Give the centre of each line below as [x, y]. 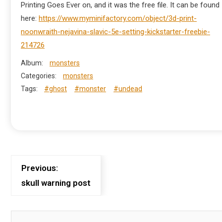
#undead [128, 89]
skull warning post [56, 183]
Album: [32, 63]
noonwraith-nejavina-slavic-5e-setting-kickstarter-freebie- [115, 32]
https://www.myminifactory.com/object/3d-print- [118, 18]
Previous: [40, 168]
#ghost [55, 89]
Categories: [39, 76]
